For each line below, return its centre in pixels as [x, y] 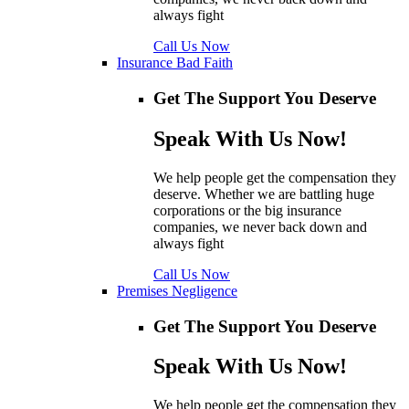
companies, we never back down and [260, 226]
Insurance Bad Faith [175, 63]
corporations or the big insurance [247, 210]
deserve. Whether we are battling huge [264, 194]
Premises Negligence [177, 290]
